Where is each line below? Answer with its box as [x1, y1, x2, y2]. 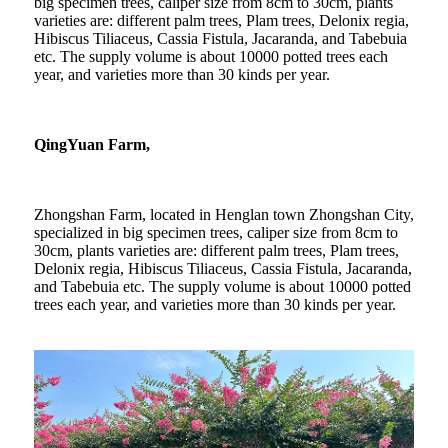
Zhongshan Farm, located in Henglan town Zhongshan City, [34, 206, 414, 224]
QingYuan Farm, [34, 136, 150, 154]
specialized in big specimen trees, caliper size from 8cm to [34, 224, 398, 242]
